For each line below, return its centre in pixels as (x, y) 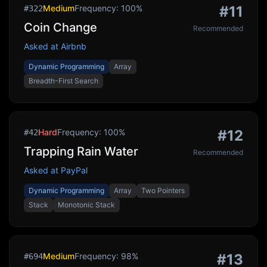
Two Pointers (163, 190)
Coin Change (60, 27)
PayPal (74, 170)
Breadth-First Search (63, 81)
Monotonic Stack (86, 205)
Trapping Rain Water (81, 151)
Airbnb (74, 46)
